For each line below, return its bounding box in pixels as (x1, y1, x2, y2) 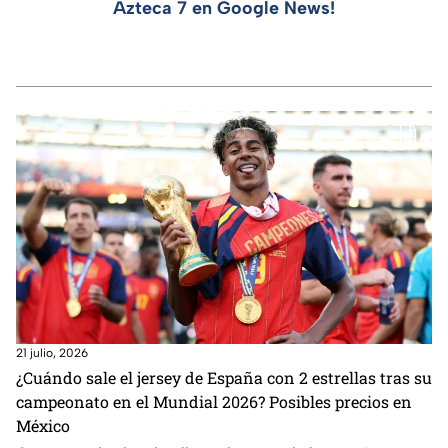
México (16, 415, 70, 437)
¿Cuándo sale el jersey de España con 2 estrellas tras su (16, 367, 432, 389)
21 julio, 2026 (16, 346, 88, 361)
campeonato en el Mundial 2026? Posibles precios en (16, 391, 412, 413)
